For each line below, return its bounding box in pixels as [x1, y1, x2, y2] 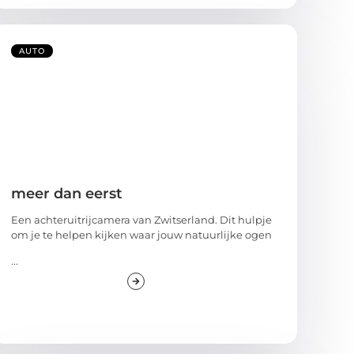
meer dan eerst [11, 184, 123, 202]
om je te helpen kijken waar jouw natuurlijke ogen [11, 228, 273, 241]
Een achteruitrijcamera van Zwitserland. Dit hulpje [11, 213, 273, 226]
